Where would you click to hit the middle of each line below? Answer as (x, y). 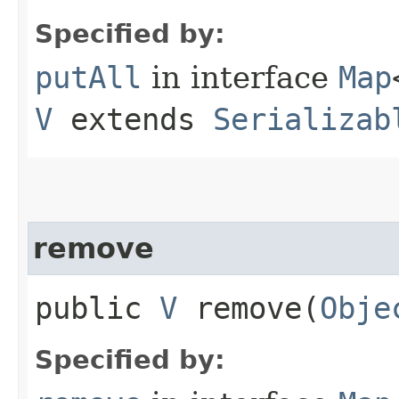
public (97, 308)
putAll (88, 77)
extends (133, 119)
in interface (240, 77)
